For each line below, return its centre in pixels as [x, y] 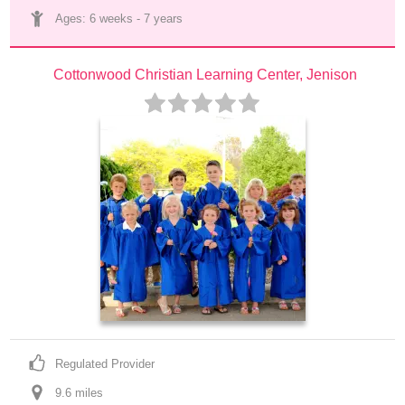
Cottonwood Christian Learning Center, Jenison [205, 75]
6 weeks [112, 19]
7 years [164, 19]
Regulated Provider [105, 364]
